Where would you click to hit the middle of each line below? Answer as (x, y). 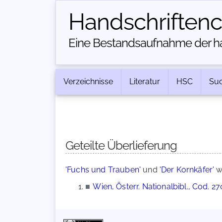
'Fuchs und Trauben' (103, 170)
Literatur (145, 82)
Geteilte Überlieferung (121, 145)
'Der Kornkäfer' (187, 170)
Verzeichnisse (88, 82)
